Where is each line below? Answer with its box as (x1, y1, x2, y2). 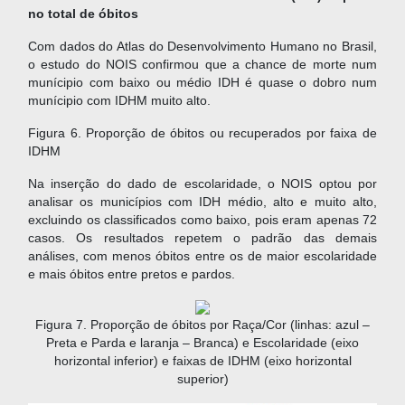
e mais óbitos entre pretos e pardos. (28, 267, 235, 281)
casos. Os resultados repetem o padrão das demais (28, 231, 377, 245)
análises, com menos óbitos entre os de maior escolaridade (28, 249, 377, 263)
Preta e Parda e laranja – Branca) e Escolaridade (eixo (46, 335, 359, 350)
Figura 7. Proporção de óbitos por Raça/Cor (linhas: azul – (35, 317, 370, 332)
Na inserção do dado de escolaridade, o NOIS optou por (28, 176, 377, 191)
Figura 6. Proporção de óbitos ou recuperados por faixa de (28, 126, 377, 140)
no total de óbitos (28, 6, 138, 21)
